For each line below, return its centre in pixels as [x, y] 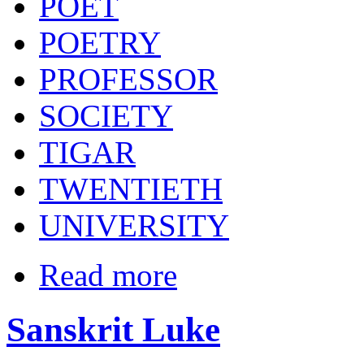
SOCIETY [106, 116]
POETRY [100, 43]
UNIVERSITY [134, 226]
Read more [108, 275]
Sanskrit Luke [113, 329]
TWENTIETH [131, 189]
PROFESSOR [128, 80]
